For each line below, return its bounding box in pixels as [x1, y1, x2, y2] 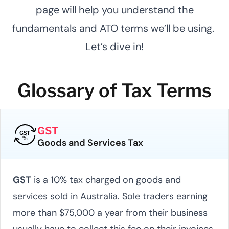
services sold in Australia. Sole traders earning [13, 190, 208, 202]
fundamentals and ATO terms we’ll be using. [12, 21, 217, 35]
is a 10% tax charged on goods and [31, 173, 181, 186]
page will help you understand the [35, 3, 194, 16]
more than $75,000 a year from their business [13, 206, 208, 219]
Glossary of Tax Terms [17, 79, 212, 102]
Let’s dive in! [85, 39, 144, 53]
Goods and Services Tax [37, 136, 143, 149]
